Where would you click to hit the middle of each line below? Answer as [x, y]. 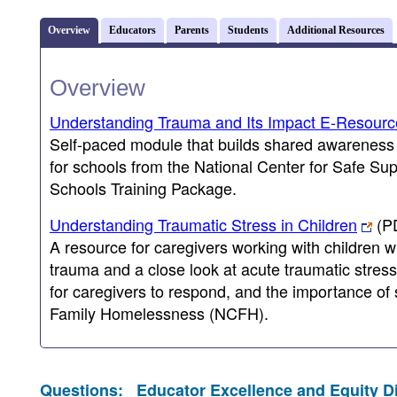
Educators [132, 30]
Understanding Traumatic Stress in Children [203, 225]
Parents [192, 30]
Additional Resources [336, 30]
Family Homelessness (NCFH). [159, 313]
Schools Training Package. [143, 188]
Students [248, 30]
